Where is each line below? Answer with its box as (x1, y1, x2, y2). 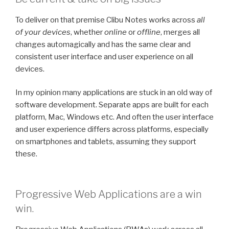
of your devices (15, 27, 71, 37)
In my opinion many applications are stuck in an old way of (15, 88, 212, 98)
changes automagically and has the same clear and (15, 39, 191, 49)
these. (15, 149, 37, 159)
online (104, 27, 127, 37)
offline (137, 27, 161, 37)
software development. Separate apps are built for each (15, 100, 209, 110)
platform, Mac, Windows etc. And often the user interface (15, 112, 214, 122)
